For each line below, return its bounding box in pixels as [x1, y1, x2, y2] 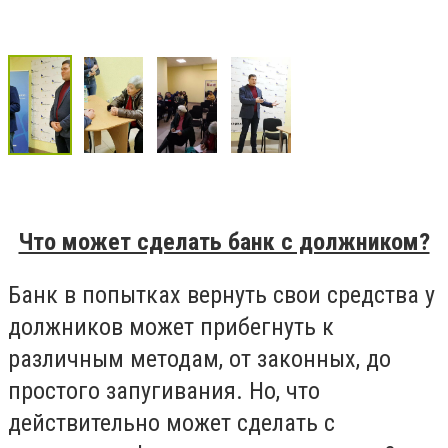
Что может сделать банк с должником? [18, 227, 430, 256]
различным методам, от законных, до [8, 345, 391, 374]
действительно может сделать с [8, 409, 335, 438]
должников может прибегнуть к [8, 313, 334, 342]
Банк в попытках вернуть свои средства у [8, 281, 435, 310]
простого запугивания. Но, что [8, 377, 320, 406]
